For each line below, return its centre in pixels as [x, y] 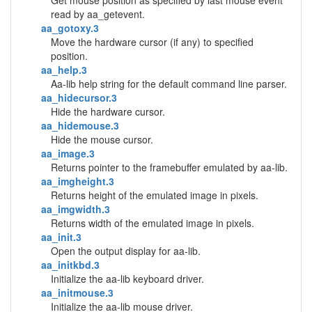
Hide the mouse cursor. [102, 139]
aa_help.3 [64, 70]
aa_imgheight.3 [78, 181]
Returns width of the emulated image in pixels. [153, 223]
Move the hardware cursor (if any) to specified [152, 42]
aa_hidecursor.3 [79, 97]
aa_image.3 [68, 153]
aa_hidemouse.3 [80, 125]
